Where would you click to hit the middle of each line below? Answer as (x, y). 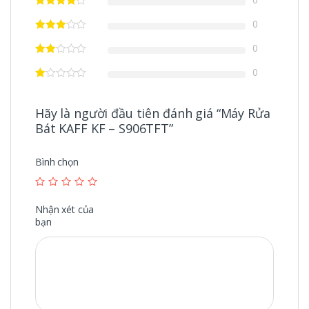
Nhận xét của (65, 210)
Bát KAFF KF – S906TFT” (104, 129)
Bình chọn (57, 162)
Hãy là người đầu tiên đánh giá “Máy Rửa (153, 113)
